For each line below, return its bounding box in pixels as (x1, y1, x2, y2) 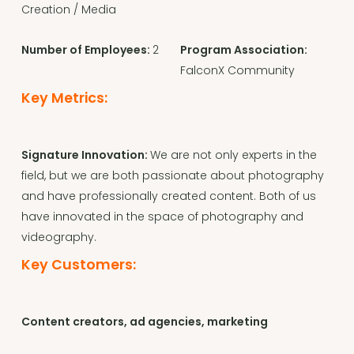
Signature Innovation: (21, 147, 150, 163)
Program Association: (180, 42, 307, 58)
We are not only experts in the (149, 147, 317, 163)
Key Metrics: (21, 88, 107, 107)
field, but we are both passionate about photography (21, 168, 324, 183)
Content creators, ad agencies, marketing (21, 314, 268, 330)
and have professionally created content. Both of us (21, 188, 316, 204)
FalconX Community (180, 62, 295, 78)
